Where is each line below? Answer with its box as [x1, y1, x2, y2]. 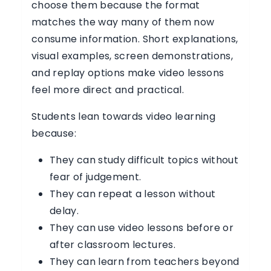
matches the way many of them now [31, 15, 215, 29]
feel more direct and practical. [31, 83, 184, 97]
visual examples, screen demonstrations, [31, 49, 233, 63]
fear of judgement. [50, 170, 142, 184]
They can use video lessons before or [50, 221, 233, 235]
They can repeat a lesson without [50, 187, 216, 201]
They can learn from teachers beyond [50, 255, 240, 269]
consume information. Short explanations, [31, 32, 238, 46]
